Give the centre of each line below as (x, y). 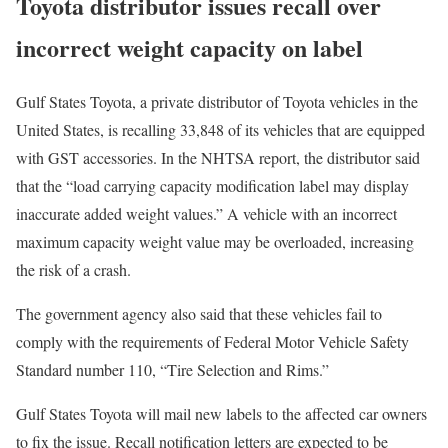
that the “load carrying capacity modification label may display (212, 186)
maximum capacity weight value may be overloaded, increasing (215, 242)
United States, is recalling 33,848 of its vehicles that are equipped (220, 130)
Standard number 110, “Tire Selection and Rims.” (172, 370)
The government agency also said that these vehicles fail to (199, 314)
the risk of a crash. (73, 270)
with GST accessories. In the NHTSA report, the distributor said (218, 158)
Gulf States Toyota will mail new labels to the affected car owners (221, 414)
